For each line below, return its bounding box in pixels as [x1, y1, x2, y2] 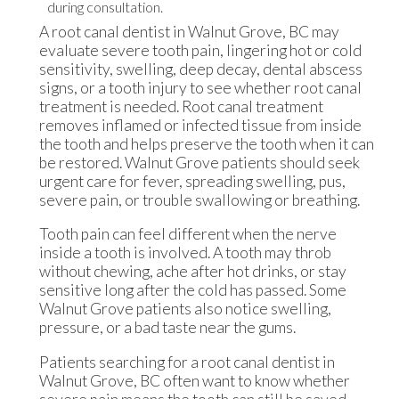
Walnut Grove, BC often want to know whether [38, 370, 350, 390]
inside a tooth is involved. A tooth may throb [38, 243, 331, 263]
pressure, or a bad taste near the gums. [38, 318, 296, 338]
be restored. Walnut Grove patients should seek [38, 152, 360, 172]
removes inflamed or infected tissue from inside [38, 115, 362, 134]
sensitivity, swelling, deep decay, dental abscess [38, 59, 362, 78]
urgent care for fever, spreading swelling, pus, [38, 171, 346, 191]
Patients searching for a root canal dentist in [38, 352, 335, 371]
